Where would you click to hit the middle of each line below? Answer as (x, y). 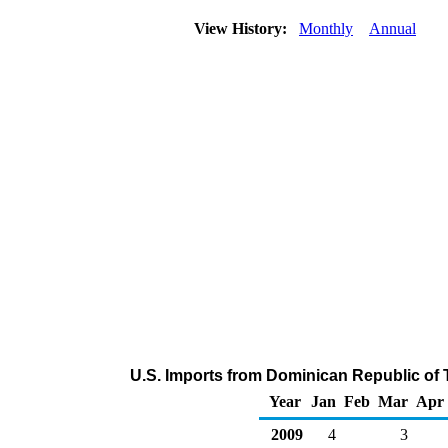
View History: (242, 28)
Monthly (326, 28)
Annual (392, 28)
